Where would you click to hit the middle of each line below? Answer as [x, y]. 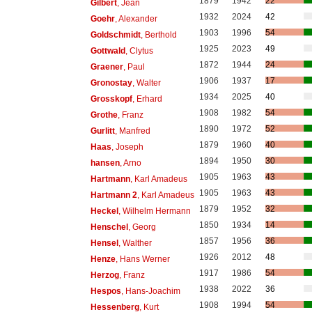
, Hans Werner [142, 259]
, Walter [146, 83]
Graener [107, 67]
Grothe [104, 115]
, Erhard [147, 99]
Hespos [106, 291]
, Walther [135, 243]
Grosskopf [111, 99]
